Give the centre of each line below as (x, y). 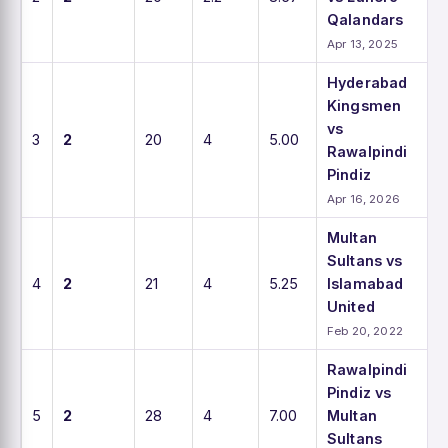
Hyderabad (367, 82)
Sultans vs (365, 260)
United (351, 306)
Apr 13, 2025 (362, 43)
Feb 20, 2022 (365, 330)
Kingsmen (364, 105)
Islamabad (365, 283)
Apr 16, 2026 (363, 198)
